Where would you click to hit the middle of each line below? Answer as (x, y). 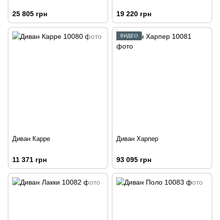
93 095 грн (134, 160)
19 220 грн (134, 14)
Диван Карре (31, 139)
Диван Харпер (137, 139)
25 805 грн (30, 14)
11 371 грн (29, 160)
